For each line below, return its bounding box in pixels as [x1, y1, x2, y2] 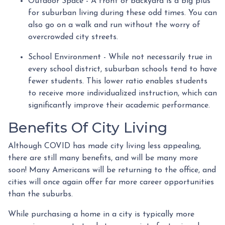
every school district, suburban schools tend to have [28, 65, 217, 74]
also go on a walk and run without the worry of [28, 21, 200, 30]
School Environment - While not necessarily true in [28, 53, 212, 62]
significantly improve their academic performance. [28, 101, 210, 110]
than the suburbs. [8, 190, 75, 199]
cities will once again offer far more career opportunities [8, 178, 214, 187]
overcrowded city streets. [28, 33, 121, 42]
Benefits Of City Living [8, 119, 167, 137]
